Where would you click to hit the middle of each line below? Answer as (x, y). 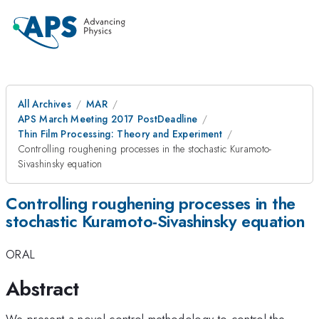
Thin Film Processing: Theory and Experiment (120, 134)
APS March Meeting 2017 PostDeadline (108, 119)
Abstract (42, 288)
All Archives (45, 104)
